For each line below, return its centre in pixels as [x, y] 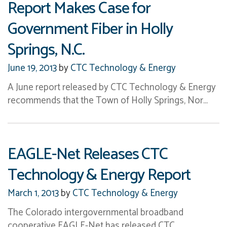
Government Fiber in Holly [90, 29]
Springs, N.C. [46, 50]
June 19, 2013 [32, 68]
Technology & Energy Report [99, 175]
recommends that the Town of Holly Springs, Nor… [108, 100]
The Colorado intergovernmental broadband [96, 212]
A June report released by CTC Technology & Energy [112, 87]
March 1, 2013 [33, 193]
